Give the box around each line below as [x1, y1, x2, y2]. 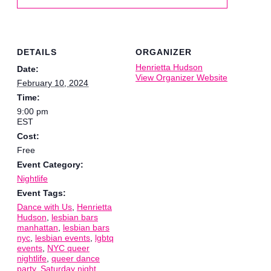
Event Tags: [17, 188, 66, 198]
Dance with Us [17, 202, 72, 212]
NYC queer [47, 243, 90, 253]
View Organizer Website [135, 73, 227, 83]
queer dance [51, 253, 100, 264]
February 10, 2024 [17, 78, 88, 88]
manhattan [17, 223, 58, 233]
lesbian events [35, 233, 90, 243]
